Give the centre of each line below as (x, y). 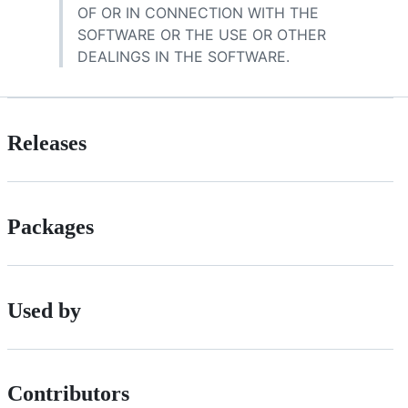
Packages (51, 226)
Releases (47, 143)
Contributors (68, 394)
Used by (44, 310)
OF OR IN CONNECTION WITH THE (198, 12)
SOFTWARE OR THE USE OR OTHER (202, 34)
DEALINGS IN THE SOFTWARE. (184, 56)
